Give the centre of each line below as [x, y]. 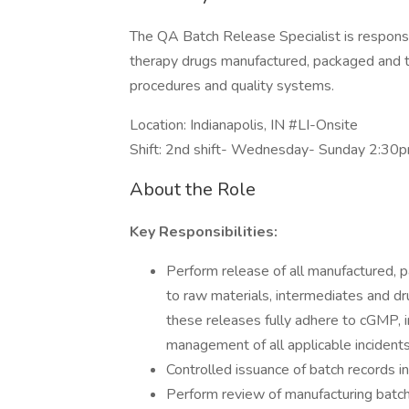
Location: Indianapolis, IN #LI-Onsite [244, 125]
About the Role [193, 189]
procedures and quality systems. [232, 86]
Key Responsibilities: [204, 232]
